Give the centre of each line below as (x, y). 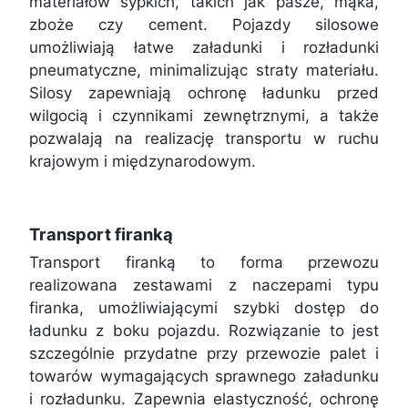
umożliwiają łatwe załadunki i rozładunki (204, 47)
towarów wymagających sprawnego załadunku (204, 376)
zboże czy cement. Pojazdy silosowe (204, 24)
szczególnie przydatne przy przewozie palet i (204, 353)
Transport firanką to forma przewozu (204, 262)
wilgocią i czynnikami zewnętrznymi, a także (204, 115)
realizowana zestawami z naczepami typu (204, 285)
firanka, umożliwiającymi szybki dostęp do (204, 307)
